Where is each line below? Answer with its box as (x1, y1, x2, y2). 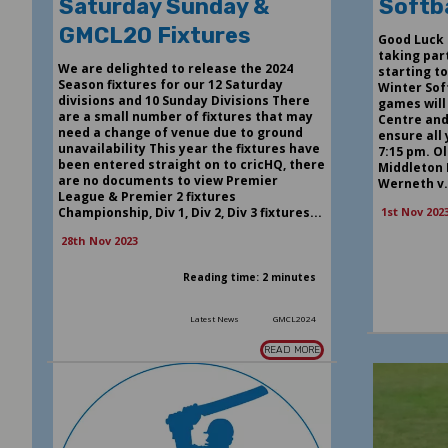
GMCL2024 (273, 313, 317, 325)
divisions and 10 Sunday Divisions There (57, 92, 310, 110)
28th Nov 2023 (60, 233, 138, 249)
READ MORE (264, 344, 321, 357)
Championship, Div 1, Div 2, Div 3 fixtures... (57, 204, 322, 222)
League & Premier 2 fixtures (57, 188, 236, 206)
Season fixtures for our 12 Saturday (57, 76, 283, 94)
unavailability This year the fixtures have (57, 140, 320, 158)
